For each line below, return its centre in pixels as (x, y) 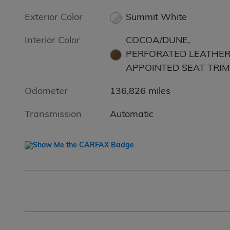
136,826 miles (140, 91)
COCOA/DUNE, (158, 40)
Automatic (132, 114)
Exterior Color (54, 17)
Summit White (156, 17)
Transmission (53, 114)
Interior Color (52, 40)
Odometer (46, 91)
